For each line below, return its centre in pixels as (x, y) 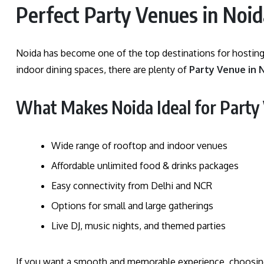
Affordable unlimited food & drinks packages (145, 165)
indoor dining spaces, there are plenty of (103, 69)
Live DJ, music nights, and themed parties (138, 225)
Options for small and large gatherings (132, 205)
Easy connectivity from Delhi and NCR (132, 185)
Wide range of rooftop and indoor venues (139, 145)
